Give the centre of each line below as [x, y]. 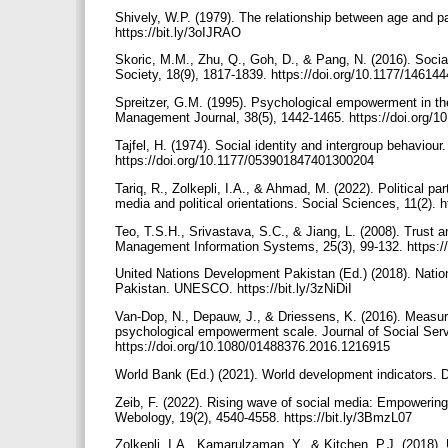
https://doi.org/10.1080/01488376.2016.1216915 [254, 347]
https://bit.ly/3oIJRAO [180, 32]
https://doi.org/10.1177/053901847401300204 [246, 160]
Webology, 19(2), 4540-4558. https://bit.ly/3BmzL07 [265, 417]
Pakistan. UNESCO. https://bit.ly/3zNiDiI [235, 289]
